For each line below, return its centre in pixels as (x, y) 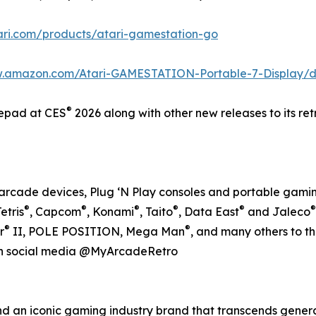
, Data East (209, 211)
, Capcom (55, 211)
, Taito (156, 211)
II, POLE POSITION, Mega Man (97, 231)
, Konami (110, 211)
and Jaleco (278, 211)
